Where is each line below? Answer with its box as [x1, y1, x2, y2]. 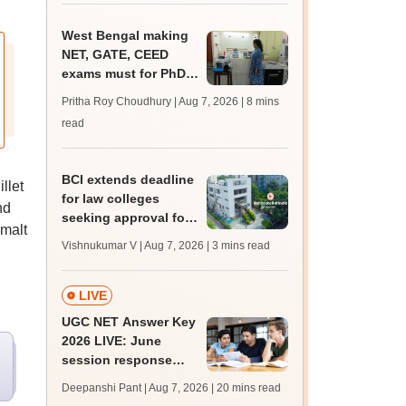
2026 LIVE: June [62, 333, 162, 348]
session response [62, 353, 173, 367]
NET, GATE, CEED [62, 47, 169, 62]
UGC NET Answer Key [62, 314, 197, 329]
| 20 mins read [211, 382, 282, 394]
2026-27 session [62, 229, 163, 244]
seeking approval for [62, 210, 190, 225]
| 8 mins [241, 95, 280, 108]
